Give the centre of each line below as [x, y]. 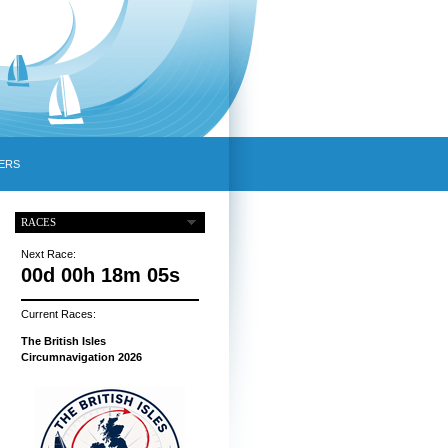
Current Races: [58, 314]
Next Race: [48, 254]
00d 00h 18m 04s [100, 275]
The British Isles [63, 341]
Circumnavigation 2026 [81, 357]
